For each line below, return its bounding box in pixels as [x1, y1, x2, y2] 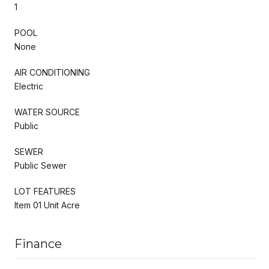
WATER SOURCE [14, 106, 80, 117]
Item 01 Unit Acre [14, 199, 80, 210]
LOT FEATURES [14, 186, 76, 196]
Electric [14, 80, 43, 91]
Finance [14, 236, 62, 251]
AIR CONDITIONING [14, 67, 90, 77]
